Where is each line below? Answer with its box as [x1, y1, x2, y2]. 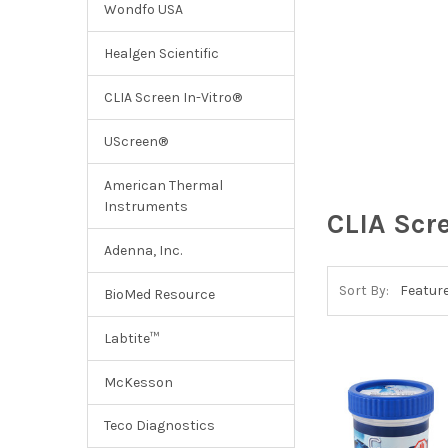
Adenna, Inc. [103, 241, 182, 259]
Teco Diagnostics [103, 417, 215, 435]
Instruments [103, 197, 188, 215]
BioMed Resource [103, 285, 215, 303]
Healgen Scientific [103, 44, 219, 62]
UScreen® [103, 132, 168, 150]
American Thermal [103, 176, 223, 194]
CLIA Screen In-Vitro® [103, 88, 242, 106]
